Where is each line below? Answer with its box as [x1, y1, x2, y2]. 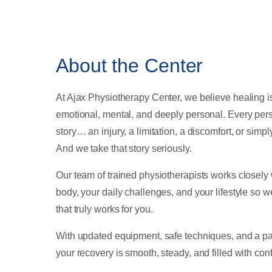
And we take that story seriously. [56, 143, 192, 154]
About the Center [56, 55, 203, 77]
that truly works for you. [56, 204, 153, 215]
